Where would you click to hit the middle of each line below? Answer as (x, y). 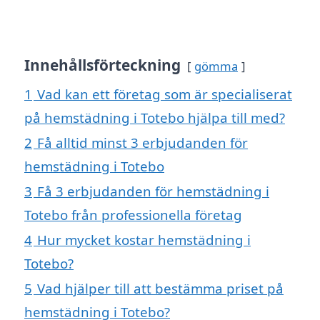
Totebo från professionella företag (133, 214)
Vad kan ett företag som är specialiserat (165, 94)
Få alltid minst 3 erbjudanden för (142, 142)
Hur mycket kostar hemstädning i (144, 239)
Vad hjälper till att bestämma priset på (160, 288)
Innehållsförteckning (102, 65)
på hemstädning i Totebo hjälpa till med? (155, 117)
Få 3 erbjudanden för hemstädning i (153, 191)
